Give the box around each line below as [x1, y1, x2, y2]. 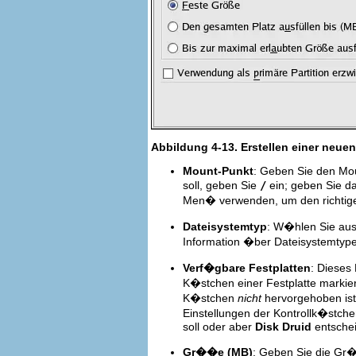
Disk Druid [255, 319, 311, 333]
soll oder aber [183, 319, 255, 333]
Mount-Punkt [183, 164, 253, 177]
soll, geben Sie [183, 178, 260, 192]
